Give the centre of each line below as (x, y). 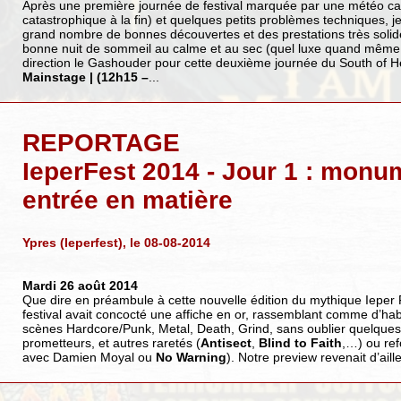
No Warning (191, 357)
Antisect (226, 342)
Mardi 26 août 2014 (80, 285)
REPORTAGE (101, 142)
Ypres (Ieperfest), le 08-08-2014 (116, 242)
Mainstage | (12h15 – (85, 77)
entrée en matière (127, 200)
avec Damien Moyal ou (89, 357)
